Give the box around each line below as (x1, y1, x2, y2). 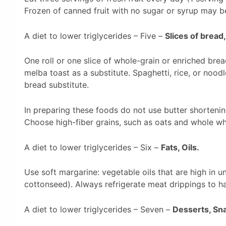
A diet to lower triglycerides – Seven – (24, 204, 173, 214)
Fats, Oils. (161, 142, 199, 152)
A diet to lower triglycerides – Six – (24, 142, 161, 152)
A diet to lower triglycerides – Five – (24, 30, 165, 41)
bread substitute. (24, 80, 89, 90)
